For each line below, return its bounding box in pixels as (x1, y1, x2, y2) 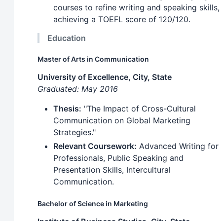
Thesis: (53, 104, 81, 114)
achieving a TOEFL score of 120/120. (53, 14, 190, 25)
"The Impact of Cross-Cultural (81, 104, 196, 114)
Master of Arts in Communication (37, 55, 149, 64)
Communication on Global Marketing (53, 115, 190, 126)
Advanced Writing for (137, 141, 219, 151)
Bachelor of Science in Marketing (37, 199, 148, 208)
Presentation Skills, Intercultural (53, 165, 171, 175)
